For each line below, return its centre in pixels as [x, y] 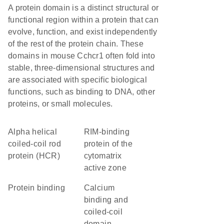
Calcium [87, 188]
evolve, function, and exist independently [83, 32]
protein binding [39, 188]
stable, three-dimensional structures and [81, 68]
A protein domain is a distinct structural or [83, 8]
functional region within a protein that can [83, 20]
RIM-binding [87, 132]
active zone [105, 168]
